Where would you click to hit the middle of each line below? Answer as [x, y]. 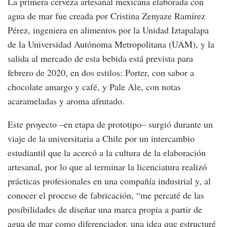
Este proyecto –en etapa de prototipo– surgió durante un [110, 124]
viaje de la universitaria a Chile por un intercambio [101, 139]
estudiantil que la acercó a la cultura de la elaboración [107, 153]
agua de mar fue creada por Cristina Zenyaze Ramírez [106, 16]
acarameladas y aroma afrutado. [66, 101]
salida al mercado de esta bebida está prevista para [100, 59]
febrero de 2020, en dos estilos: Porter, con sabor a [101, 73]
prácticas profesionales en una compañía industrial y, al [109, 181]
